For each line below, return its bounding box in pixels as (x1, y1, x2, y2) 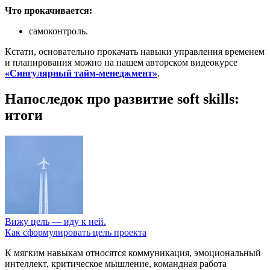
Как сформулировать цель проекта (5, 227, 146, 238)
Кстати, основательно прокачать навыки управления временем (5, 46, 265, 57)
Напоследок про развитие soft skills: (5, 91, 239, 107)
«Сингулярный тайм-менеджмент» (5, 68, 157, 79)
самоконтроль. (29, 26, 88, 37)
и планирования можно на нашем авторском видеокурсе (5, 57, 237, 68)
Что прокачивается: (5, 5, 92, 16)
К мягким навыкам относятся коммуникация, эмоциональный (5, 248, 261, 259)
